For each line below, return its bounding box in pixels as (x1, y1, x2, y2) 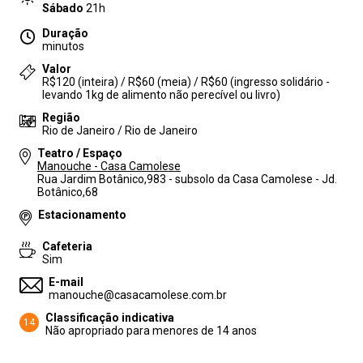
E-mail (49, 275, 83, 288)
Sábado (42, 2, 83, 15)
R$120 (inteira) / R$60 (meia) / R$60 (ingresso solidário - (42, 75, 330, 88)
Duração (42, 27, 88, 40)
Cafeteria (42, 240, 92, 253)
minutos (42, 40, 84, 53)
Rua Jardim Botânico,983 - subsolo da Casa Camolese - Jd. (37, 173, 337, 186)
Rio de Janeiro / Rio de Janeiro (42, 124, 198, 137)
